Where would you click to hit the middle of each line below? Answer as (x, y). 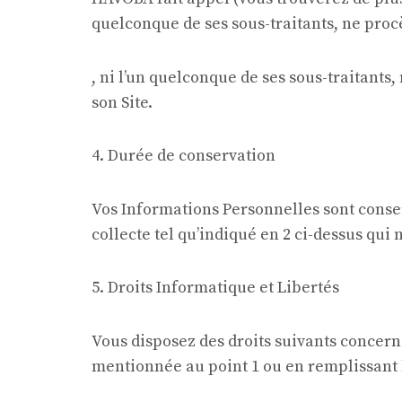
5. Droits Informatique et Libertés (215, 288)
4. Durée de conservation (184, 156)
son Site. (122, 102)
